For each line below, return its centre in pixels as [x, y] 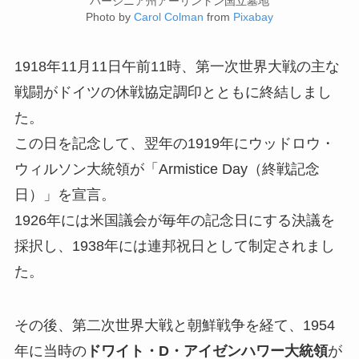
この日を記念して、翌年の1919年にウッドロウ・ [174, 143]
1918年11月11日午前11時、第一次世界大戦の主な [177, 66]
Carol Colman [169, 16]
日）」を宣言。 [65, 194]
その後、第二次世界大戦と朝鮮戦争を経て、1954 [174, 326]
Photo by [110, 16]
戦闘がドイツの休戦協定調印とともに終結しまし [173, 92]
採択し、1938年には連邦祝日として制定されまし [174, 246]
